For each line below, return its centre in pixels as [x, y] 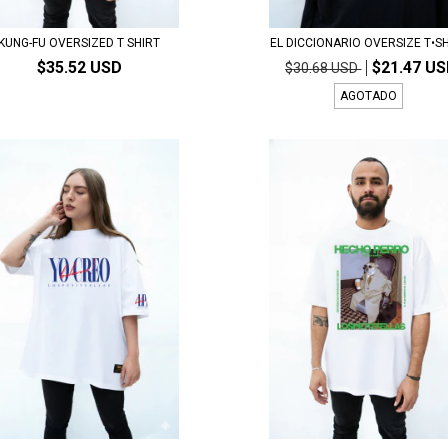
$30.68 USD [323, 67]
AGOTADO [369, 95]
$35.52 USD [79, 67]
